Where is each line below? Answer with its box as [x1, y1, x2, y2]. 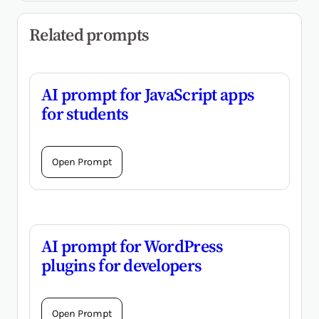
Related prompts [29, 23, 150, 47]
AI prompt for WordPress [41, 234, 224, 258]
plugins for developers [41, 253, 202, 278]
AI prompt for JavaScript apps [41, 83, 255, 107]
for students [41, 102, 129, 126]
